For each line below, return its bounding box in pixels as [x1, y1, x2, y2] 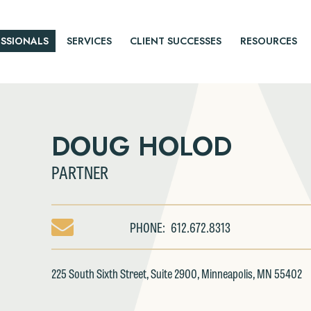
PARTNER [51, 159, 108, 185]
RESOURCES [239, 33, 297, 48]
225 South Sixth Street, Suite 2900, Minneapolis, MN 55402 [51, 264, 302, 282]
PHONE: [130, 217, 166, 237]
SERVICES [66, 33, 112, 48]
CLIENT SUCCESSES [130, 33, 222, 48]
